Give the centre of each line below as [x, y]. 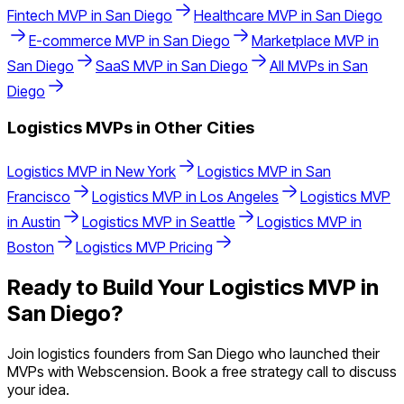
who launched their [317, 353]
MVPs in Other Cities [168, 128]
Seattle [213, 221]
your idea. [38, 389]
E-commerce [70, 41]
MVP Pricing [173, 247]
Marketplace [291, 41]
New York [146, 171]
